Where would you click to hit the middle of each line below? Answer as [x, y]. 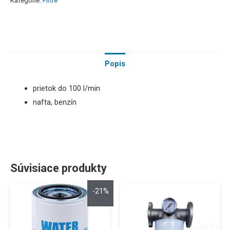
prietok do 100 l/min [66, 89]
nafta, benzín [54, 102]
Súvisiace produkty [59, 168]
